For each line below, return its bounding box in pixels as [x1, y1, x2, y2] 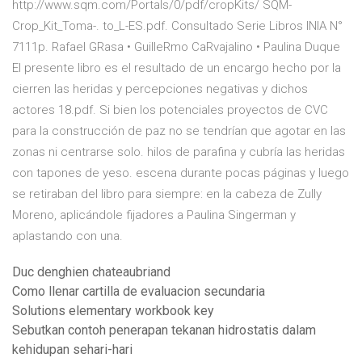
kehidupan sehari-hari [12, 342, 133, 358]
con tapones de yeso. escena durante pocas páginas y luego [12, 166, 349, 181]
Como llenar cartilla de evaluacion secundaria [12, 284, 265, 300]
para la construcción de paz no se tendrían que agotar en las [12, 124, 346, 139]
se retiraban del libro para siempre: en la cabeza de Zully [12, 187, 322, 202]
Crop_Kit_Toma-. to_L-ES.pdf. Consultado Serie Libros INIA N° [12, 19, 343, 34]
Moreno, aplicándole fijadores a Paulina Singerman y [12, 208, 296, 223]
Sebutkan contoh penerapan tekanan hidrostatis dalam [12, 322, 316, 339]
